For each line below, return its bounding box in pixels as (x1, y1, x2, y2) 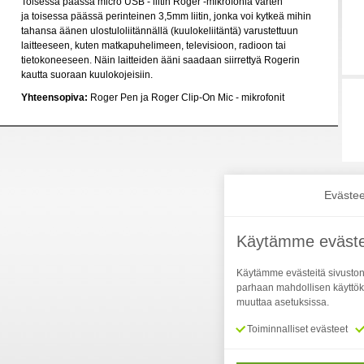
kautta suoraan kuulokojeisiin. (21, 69, 153, 80)
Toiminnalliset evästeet (245, 323, 348, 335)
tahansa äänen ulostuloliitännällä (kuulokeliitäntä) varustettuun (21, 25, 298, 37)
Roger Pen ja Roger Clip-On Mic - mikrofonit (88, 92, 284, 103)
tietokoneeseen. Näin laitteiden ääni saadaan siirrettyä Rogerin (21, 54, 300, 66)
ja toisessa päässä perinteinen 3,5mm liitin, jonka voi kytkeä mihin (21, 11, 311, 22)
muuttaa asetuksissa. (236, 297, 329, 308)
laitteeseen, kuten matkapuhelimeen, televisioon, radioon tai (21, 40, 286, 51)
